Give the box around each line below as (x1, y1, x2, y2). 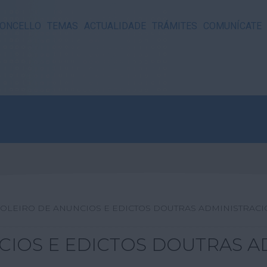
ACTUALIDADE (84, 19, 147, 33)
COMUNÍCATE (203, 19, 262, 33)
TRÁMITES (152, 19, 198, 33)
